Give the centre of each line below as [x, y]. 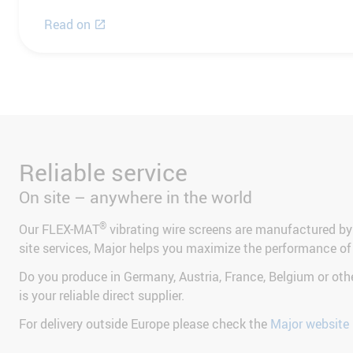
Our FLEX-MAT [59, 229]
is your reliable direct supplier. [102, 295]
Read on [67, 24]
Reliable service [103, 172]
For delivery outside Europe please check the [145, 323]
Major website [310, 323]
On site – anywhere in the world [136, 197]
